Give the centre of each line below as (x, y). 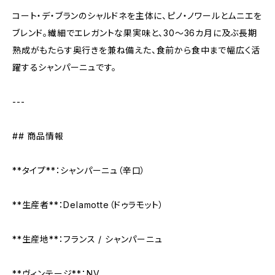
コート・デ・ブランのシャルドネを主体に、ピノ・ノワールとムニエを (137, 16)
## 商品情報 (38, 136)
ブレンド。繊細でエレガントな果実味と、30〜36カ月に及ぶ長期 (135, 33)
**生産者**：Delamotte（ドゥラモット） (88, 205)
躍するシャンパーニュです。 (64, 67)
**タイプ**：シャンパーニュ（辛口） (79, 170)
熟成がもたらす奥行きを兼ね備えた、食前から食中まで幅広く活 (137, 50)
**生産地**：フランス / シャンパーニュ (87, 239)
